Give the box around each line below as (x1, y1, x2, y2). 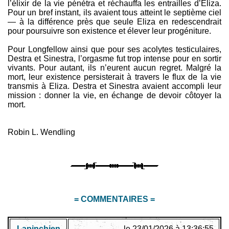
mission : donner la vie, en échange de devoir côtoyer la (8, 91, 221, 100)
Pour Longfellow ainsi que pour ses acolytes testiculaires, (8, 45, 221, 54)
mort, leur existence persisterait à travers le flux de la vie (8, 73, 221, 82)
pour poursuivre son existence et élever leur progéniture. (8, 27, 211, 36)
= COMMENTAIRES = (74, 195, 155, 204)
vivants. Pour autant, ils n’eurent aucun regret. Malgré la (8, 63, 221, 73)
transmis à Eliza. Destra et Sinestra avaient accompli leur (8, 82, 221, 91)
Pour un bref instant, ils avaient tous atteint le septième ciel (8, 8, 221, 17)
